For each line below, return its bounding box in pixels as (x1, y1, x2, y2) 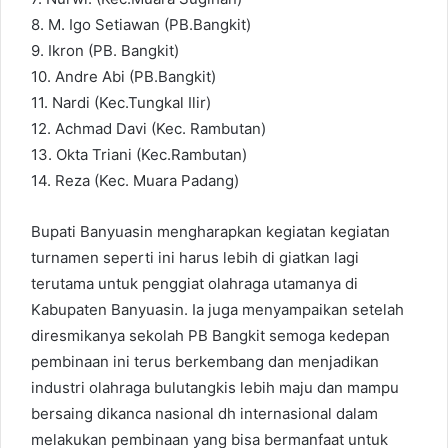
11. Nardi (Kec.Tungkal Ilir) (31, 92, 211, 112)
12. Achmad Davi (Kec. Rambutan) (31, 118, 266, 138)
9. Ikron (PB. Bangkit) (31, 40, 179, 60)
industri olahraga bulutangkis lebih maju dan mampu (31, 377, 399, 397)
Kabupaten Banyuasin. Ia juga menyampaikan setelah (31, 299, 404, 319)
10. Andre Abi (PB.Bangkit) (31, 66, 216, 86)
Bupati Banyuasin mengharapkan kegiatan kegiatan (31, 221, 390, 241)
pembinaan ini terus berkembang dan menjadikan (31, 351, 379, 371)
